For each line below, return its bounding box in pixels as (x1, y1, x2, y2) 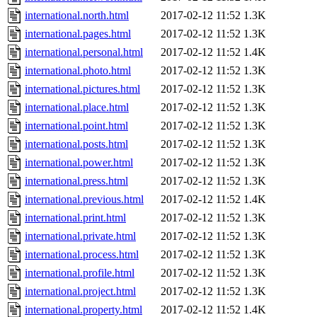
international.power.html (25, 156, 133, 169)
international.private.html (25, 230, 136, 243)
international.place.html (25, 101, 129, 114)
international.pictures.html (25, 83, 140, 96)
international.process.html (25, 248, 139, 261)
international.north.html (25, 9, 129, 22)
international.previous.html (25, 193, 144, 206)
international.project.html (25, 285, 136, 298)
